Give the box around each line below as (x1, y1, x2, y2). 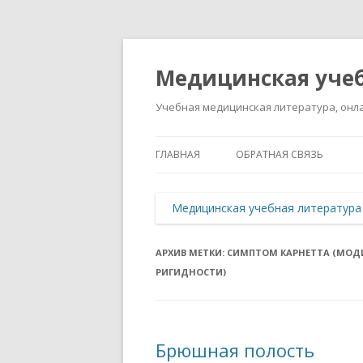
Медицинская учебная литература (172, 200, 361, 216)
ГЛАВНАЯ (156, 147, 200, 161)
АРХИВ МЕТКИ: (156, 246, 227, 258)
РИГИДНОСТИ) (156, 266, 226, 278)
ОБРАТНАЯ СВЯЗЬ (236, 147, 323, 161)
